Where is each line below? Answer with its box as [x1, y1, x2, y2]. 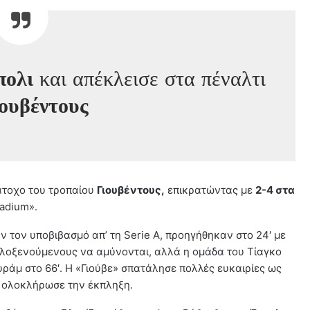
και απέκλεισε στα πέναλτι [33, 66, 266, 92]
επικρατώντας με [165, 183, 255, 197]
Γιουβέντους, [97, 183, 165, 197]
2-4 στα [255, 183, 295, 197]
